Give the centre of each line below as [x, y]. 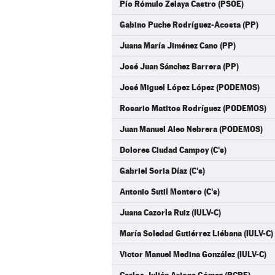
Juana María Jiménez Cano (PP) [178, 45]
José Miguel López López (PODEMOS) [190, 87]
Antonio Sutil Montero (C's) [170, 192]
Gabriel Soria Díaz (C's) [162, 171]
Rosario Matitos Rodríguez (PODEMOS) [193, 108]
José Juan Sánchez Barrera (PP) [179, 66]
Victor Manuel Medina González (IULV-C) [193, 254]
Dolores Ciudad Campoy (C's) [173, 150]
